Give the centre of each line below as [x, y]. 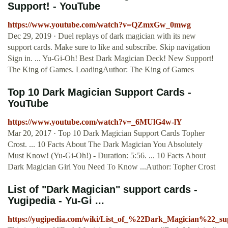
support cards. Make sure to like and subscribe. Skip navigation [109, 47]
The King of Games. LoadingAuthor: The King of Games [101, 70]
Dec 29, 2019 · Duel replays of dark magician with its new [102, 36]
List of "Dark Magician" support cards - [103, 190]
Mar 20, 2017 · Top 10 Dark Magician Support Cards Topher [106, 133]
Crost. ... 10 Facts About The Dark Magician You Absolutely [105, 145]
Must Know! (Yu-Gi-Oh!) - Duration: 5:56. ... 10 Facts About [107, 156]
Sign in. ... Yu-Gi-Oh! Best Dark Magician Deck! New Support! [111, 59]
